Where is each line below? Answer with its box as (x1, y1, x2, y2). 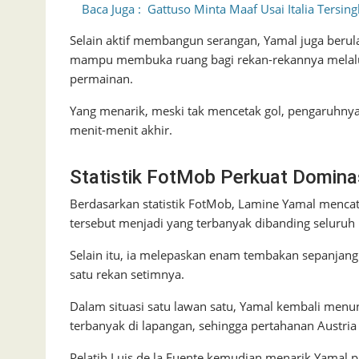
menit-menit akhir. (70, 122, 172, 139)
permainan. (70, 71, 133, 87)
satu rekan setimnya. (70, 266, 184, 283)
